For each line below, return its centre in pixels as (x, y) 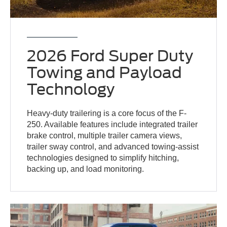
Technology (71, 89)
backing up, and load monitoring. (86, 169)
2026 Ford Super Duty (110, 55)
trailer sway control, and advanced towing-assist (113, 146)
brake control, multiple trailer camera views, (105, 135)
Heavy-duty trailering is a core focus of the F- (107, 113)
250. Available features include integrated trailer (112, 124)
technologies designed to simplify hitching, (103, 158)
